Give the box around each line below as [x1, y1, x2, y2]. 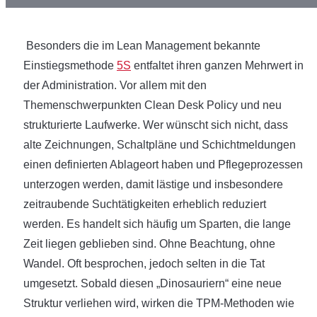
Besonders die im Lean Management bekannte [26, 40, 260, 52]
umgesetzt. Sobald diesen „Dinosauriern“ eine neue [23, 277, 282, 289]
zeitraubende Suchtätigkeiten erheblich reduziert [23, 198, 266, 210]
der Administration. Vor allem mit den [23, 79, 207, 91]
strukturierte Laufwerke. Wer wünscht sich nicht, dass [23, 119, 288, 131]
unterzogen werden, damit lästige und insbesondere [23, 178, 283, 190]
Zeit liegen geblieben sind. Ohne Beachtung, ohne [23, 238, 275, 250]
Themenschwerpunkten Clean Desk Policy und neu [23, 99, 282, 111]
